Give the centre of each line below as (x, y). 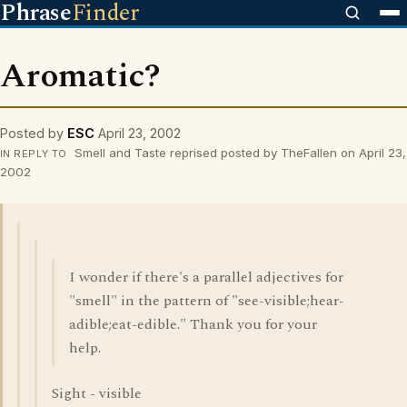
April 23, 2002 (139, 133)
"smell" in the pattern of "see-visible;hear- (207, 301)
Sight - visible (97, 393)
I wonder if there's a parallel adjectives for (206, 277)
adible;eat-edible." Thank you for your (193, 324)
